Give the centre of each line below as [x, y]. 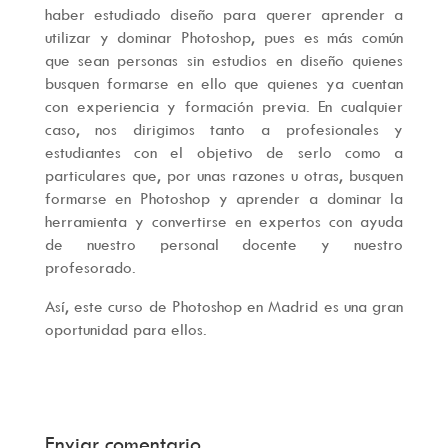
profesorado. [90, 266]
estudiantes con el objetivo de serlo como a [224, 151]
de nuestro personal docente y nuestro [224, 243]
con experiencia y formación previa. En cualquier [224, 105]
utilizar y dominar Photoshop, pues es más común [224, 36]
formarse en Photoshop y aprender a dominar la [224, 197]
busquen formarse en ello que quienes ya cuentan [224, 82]
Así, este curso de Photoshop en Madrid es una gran [224, 306]
